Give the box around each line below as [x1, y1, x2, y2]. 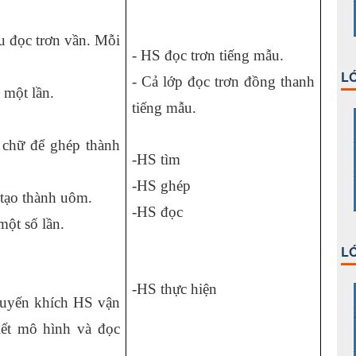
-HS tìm [132, 151, 180, 168]
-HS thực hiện [132, 281, 217, 297]
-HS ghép [132, 177, 191, 194]
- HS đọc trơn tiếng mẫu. [132, 47, 284, 64]
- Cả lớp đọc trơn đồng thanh [132, 73, 315, 90]
